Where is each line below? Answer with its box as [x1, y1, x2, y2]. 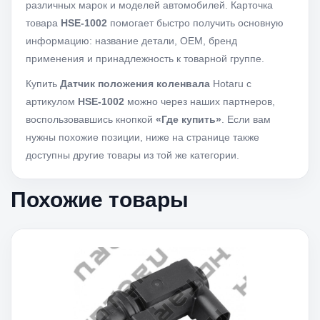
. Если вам [221, 114, 271, 125]
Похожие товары [11, 188, 189, 211]
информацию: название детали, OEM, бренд [26, 35, 237, 46]
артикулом [26, 96, 78, 107]
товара [26, 17, 61, 29]
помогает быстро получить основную [107, 17, 284, 29]
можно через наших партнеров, [124, 96, 275, 107]
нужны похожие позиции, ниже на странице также [26, 131, 259, 143]
